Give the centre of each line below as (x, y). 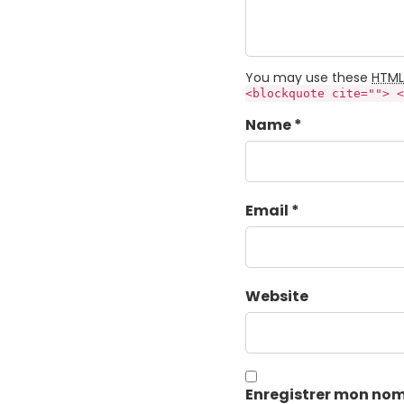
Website (277, 297)
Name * (274, 125)
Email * (272, 211)
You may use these (308, 78)
